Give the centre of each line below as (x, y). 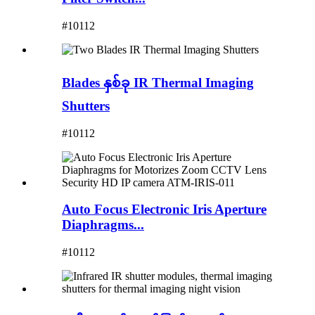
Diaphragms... (103, 225)
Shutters (86, 105)
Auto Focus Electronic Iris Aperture (164, 210)
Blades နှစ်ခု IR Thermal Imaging (158, 82)
